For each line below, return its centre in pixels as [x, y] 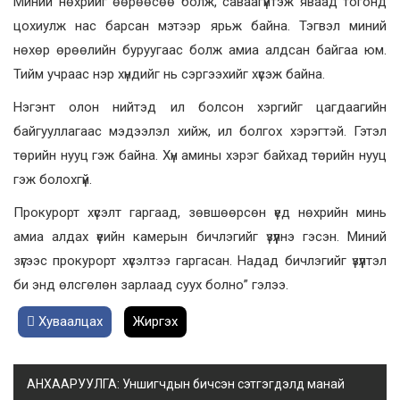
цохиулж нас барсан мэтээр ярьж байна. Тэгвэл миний [200, 26]
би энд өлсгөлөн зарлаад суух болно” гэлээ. [151, 285]
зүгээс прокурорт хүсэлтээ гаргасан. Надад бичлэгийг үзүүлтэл [200, 261]
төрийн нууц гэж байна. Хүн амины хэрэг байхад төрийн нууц [200, 156]
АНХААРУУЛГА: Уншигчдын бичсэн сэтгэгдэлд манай [186, 384]
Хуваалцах [69, 322]
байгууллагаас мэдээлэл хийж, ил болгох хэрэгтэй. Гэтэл [200, 132]
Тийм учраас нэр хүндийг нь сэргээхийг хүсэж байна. [169, 75]
